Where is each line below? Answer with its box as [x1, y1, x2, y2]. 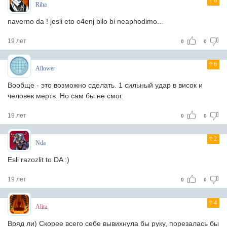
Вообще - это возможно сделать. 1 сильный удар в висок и [8, 81, 203, 89]
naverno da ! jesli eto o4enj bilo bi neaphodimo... [8, 17, 163, 25]
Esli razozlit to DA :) [8, 156, 69, 164]
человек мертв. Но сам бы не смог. [8, 92, 123, 100]
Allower [35, 65, 55, 72]
